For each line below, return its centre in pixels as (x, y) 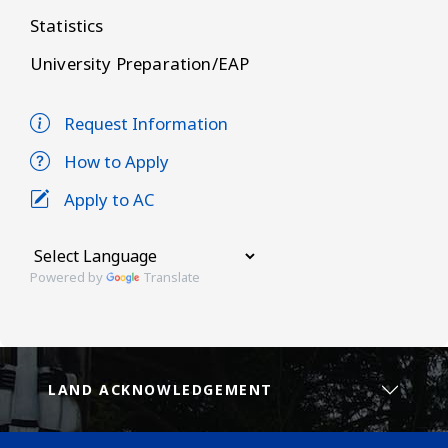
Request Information (146, 124)
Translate (171, 277)
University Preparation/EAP (140, 64)
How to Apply (116, 162)
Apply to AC (109, 200)
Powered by (68, 277)
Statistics (67, 26)
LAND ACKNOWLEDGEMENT (160, 390)
